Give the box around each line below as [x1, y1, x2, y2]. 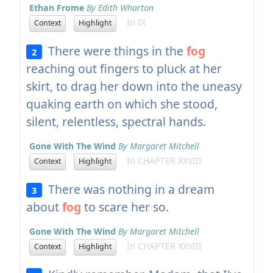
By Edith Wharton [86, 1, 154, 13]
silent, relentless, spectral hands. [26, 113, 206, 130]
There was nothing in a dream [42, 180, 215, 197]
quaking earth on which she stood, [26, 95, 218, 112]
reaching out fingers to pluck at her [26, 60, 222, 77]
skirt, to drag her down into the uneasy [26, 77, 242, 94]
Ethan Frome [29, 1, 84, 13]
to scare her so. [80, 198, 169, 215]
